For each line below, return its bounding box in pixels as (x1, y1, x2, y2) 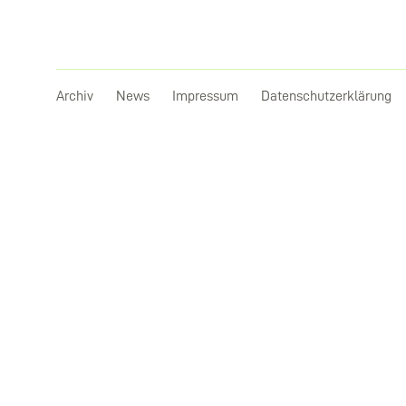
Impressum (172, 89, 238, 103)
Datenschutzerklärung (261, 89, 391, 103)
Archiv (56, 89, 93, 103)
